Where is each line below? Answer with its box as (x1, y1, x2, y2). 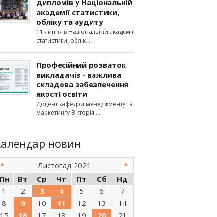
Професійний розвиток (36, 60, 126, 70)
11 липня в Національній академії (36, 28, 133, 36)
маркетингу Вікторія (36, 108, 96, 117)
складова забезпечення (36, 79, 128, 89)
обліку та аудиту (36, 17, 103, 27)
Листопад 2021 (37, 160, 91, 170)
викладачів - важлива (36, 70, 121, 79)
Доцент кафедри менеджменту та (36, 100, 133, 108)
